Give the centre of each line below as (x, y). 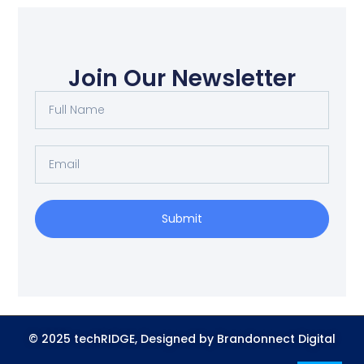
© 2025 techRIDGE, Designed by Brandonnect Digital (182, 338)
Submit (182, 219)
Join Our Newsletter (182, 78)
